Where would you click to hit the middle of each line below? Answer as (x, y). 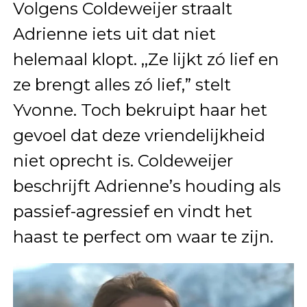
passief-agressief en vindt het (132, 212)
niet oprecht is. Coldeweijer (123, 161)
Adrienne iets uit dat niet (114, 34)
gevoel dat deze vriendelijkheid (139, 136)
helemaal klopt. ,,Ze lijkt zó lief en (146, 60)
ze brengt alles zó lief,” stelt (122, 85)
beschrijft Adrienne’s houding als (147, 186)
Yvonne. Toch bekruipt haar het (140, 110)
